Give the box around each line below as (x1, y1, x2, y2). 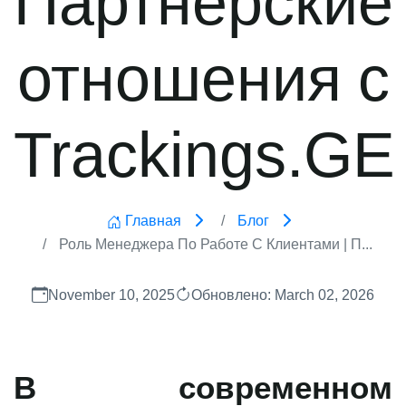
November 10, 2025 (48, 285, 175, 304)
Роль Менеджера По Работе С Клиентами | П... (55, 234, 372, 254)
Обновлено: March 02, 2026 (191, 285, 374, 304)
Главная (121, 210, 185, 230)
